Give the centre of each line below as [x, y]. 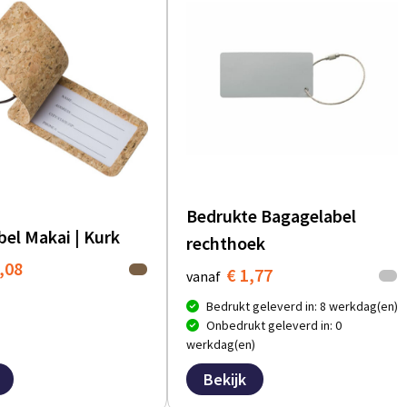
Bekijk [225, 380]
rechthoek [226, 243]
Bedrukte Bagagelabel [271, 216]
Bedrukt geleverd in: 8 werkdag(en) [302, 307]
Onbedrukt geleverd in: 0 [274, 326]
